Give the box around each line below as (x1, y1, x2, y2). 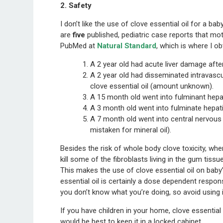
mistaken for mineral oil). (90, 125, 172, 134)
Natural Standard (97, 41, 157, 50)
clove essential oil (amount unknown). (90, 81, 214, 91)
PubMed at (60, 41, 98, 50)
